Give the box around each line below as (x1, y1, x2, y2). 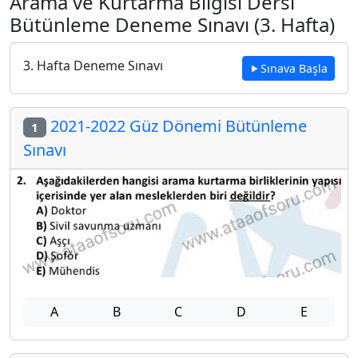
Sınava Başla (261, 61, 328, 76)
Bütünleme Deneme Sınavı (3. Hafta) (10, 11, 335, 38)
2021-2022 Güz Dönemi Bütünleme (46, 115, 307, 137)
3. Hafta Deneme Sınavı (23, 57, 163, 74)
